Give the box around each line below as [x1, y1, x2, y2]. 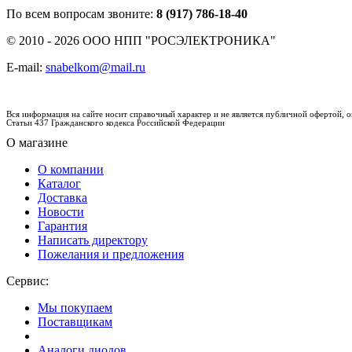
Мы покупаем [38, 301, 112, 314]
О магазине [6, 136, 68, 149]
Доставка [38, 191, 87, 204]
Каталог [38, 177, 81, 190]
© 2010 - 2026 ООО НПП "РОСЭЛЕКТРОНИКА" [6, 34, 276, 47]
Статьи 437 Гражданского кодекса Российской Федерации [6, 118, 225, 127]
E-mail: [6, 60, 46, 74]
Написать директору [38, 233, 148, 247]
